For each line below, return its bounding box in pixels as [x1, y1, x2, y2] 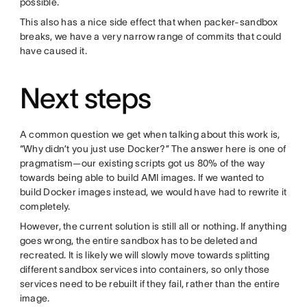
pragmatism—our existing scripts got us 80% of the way [19, 157, 265, 169]
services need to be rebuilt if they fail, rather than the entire [19, 278, 280, 289]
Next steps [19, 82, 151, 114]
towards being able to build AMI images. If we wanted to [19, 171, 265, 183]
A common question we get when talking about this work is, [19, 128, 280, 140]
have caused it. [19, 45, 87, 56]
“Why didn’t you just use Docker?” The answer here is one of [19, 143, 286, 154]
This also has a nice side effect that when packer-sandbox [19, 16, 278, 27]
